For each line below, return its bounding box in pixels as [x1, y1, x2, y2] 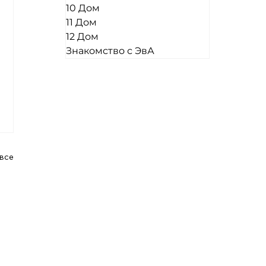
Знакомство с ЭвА [65, 45, 154, 57]
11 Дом [65, 17, 97, 28]
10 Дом [65, 2, 100, 14]
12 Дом [65, 31, 99, 43]
